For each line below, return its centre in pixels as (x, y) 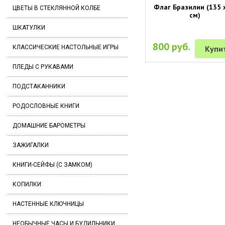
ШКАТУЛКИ (29, 28)
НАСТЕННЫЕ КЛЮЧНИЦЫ (48, 204)
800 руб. (172, 46)
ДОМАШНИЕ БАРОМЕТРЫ (49, 126)
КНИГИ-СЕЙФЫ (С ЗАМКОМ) (52, 165)
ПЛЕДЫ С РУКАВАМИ (43, 67)
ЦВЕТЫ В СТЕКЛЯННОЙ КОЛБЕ (57, 8)
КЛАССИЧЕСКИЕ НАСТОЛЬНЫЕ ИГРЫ (66, 47)
